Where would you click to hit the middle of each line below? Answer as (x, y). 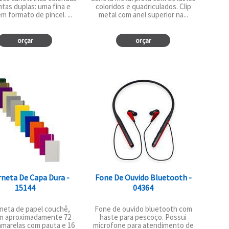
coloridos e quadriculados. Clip (143, 6)
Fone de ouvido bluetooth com (143, 209)
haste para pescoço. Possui (143, 217)
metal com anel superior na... (143, 14)
